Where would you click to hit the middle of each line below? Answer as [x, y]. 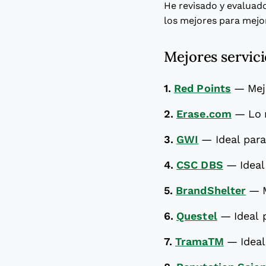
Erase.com [204, 114]
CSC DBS [200, 165]
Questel [197, 216]
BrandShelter [211, 191]
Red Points [202, 88]
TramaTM [199, 242]
